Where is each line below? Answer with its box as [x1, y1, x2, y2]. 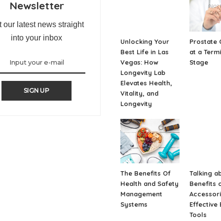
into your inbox [11, 34, 62, 42]
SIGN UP [24, 87, 49, 94]
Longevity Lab [120, 69, 165, 76]
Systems [120, 200, 147, 208]
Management [120, 190, 162, 198]
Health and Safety [120, 180, 179, 187]
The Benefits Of [120, 169, 171, 177]
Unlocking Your [120, 37, 169, 45]
